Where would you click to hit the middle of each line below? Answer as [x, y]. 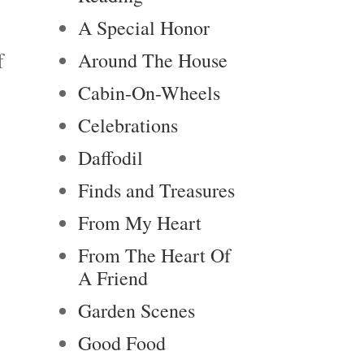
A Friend [113, 278]
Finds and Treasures [156, 190]
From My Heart [140, 223]
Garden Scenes [136, 310]
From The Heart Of [154, 255]
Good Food [122, 343]
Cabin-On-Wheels [149, 93]
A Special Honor [144, 28]
